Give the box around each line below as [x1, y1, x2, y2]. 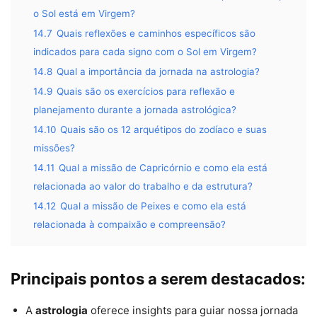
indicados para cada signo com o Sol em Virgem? [33, 46, 257, 58]
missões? [33, 142, 75, 154]
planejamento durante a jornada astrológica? [33, 104, 236, 116]
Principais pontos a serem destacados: [11, 270, 306, 289]
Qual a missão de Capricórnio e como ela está [59, 162, 267, 174]
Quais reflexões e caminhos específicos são [57, 28, 255, 40]
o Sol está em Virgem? [33, 8, 135, 20]
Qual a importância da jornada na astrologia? [57, 66, 260, 78]
